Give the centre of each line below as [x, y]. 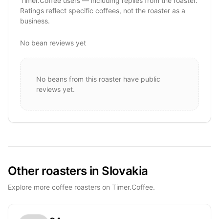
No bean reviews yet [53, 43]
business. [35, 21]
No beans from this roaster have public [98, 79]
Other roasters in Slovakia [78, 171]
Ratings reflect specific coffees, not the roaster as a [103, 10]
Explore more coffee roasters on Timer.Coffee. [81, 187]
